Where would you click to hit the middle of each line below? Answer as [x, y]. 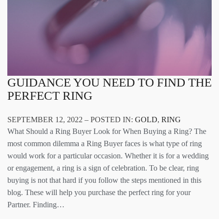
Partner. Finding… [36, 204]
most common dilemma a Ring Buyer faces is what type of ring [105, 143]
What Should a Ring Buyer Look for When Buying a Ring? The [107, 131]
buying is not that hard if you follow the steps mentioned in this [104, 180]
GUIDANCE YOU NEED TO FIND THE [109, 82]
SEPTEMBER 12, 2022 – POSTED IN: [71, 119]
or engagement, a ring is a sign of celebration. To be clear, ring [103, 168]
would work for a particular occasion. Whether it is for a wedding [108, 155]
